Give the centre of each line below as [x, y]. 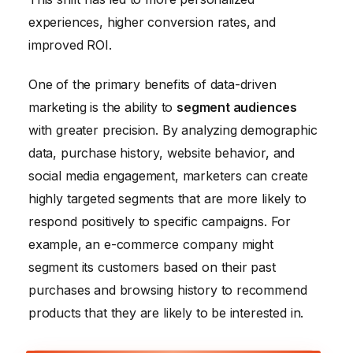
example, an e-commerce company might [151, 244]
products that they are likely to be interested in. [166, 312]
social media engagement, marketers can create [169, 175]
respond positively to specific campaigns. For [160, 221]
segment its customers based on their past [152, 267]
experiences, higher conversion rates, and [152, 22]
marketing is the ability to [103, 107]
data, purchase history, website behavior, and [162, 152]
